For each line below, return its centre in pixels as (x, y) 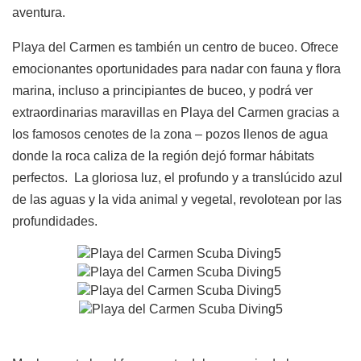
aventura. (39, 12)
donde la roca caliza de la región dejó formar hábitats (163, 156)
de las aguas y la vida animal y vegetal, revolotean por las (177, 199)
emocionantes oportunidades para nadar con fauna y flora (176, 68)
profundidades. (55, 221)
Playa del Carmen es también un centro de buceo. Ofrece (175, 47)
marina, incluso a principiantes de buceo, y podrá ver (162, 90)
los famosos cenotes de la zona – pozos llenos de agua (170, 134)
